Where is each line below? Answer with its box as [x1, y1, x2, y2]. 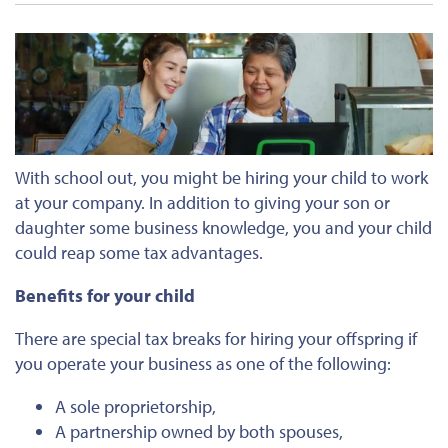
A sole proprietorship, [55, 395, 216, 419]
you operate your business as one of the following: [15, 352, 391, 376]
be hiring [222, 166, 289, 190]
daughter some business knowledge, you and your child [15, 216, 432, 240]
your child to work [289, 166, 428, 190]
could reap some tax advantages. [15, 241, 263, 265]
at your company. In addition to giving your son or [15, 191, 390, 215]
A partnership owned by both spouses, [55, 420, 343, 444]
